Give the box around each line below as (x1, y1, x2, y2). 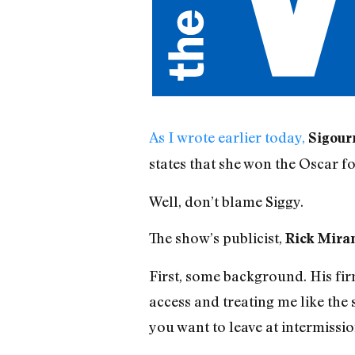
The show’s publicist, (148, 229, 285, 247)
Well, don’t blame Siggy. (148, 192, 303, 210)
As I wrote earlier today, (148, 128, 308, 147)
